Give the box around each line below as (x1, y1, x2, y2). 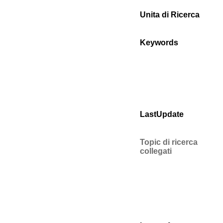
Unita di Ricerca (140, 10, 200, 19)
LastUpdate (140, 110, 184, 118)
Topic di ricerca (140, 138, 198, 146)
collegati (140, 147, 172, 155)
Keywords (140, 38, 178, 47)
